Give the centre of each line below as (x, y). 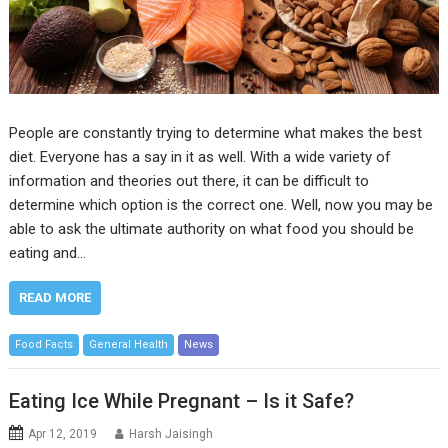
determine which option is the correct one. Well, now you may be (221, 204)
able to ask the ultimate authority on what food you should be (212, 228)
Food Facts (44, 344)
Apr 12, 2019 (63, 434)
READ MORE (55, 297)
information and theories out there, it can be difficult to (189, 180)
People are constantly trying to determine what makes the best (216, 132)
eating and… (48, 252)
